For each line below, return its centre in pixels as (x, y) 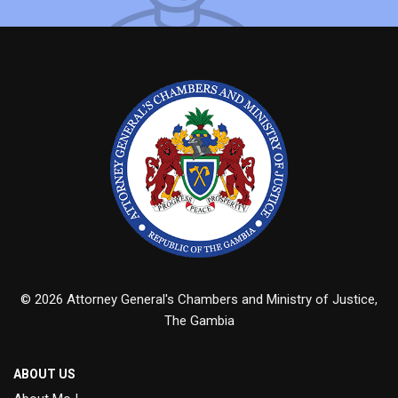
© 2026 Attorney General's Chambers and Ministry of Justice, (199, 300)
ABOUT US (44, 374)
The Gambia (199, 321)
